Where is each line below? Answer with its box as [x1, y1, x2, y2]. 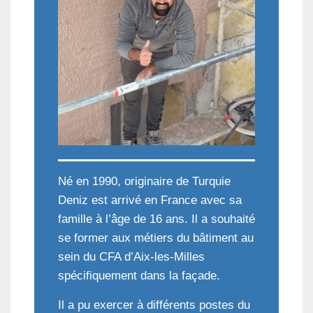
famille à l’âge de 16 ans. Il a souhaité [58, 212, 255, 226]
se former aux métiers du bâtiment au [58, 231, 254, 245]
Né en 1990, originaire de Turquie [58, 175, 231, 189]
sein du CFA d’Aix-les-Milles [58, 250, 205, 264]
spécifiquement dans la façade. [58, 269, 220, 283]
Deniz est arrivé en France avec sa [58, 194, 242, 208]
